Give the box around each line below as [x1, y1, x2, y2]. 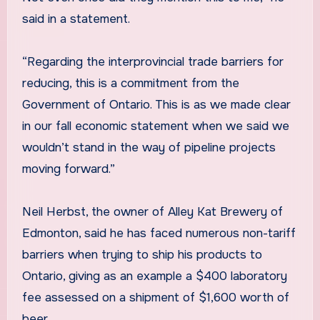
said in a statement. [21, 11, 130, 27]
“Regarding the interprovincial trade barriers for [21, 54, 284, 70]
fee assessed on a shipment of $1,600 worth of [21, 290, 289, 306]
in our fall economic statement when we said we [21, 119, 289, 134]
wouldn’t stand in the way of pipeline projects [21, 140, 276, 156]
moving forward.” [21, 161, 115, 177]
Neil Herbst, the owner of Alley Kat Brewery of [21, 204, 283, 220]
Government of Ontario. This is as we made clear [21, 97, 291, 113]
